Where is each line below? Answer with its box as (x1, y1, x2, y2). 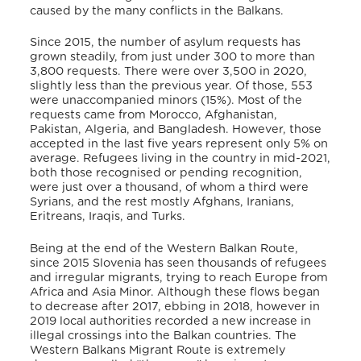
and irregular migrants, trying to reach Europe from (30, 272, 329, 284)
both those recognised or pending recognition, (30, 167, 303, 180)
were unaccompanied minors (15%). (30, 94, 235, 107)
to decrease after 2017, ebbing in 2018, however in (30, 301, 321, 313)
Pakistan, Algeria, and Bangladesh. (30, 123, 230, 136)
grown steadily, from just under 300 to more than (30, 51, 316, 64)
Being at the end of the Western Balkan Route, (30, 243, 299, 255)
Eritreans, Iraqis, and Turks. (30, 210, 186, 223)
